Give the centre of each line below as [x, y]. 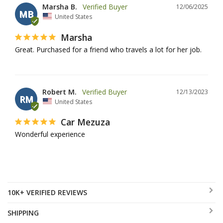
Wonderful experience [50, 134]
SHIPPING [23, 213]
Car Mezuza [85, 122]
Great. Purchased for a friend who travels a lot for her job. [108, 49]
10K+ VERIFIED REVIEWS [47, 193]
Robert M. [59, 92]
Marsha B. [60, 7]
